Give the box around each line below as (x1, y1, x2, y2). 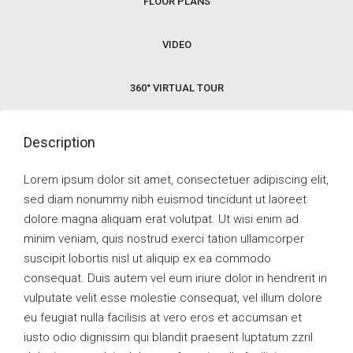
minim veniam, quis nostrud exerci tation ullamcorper (24, 232, 304, 246)
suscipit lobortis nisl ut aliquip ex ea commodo (24, 251, 271, 266)
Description (24, 134, 95, 150)
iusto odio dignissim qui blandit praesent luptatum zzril (24, 330, 313, 344)
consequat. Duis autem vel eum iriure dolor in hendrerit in (24, 271, 327, 285)
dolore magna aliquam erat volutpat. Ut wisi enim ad (24, 212, 299, 226)
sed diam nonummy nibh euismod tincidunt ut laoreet (24, 192, 307, 206)
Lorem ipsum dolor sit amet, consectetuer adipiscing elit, (24, 173, 329, 187)
